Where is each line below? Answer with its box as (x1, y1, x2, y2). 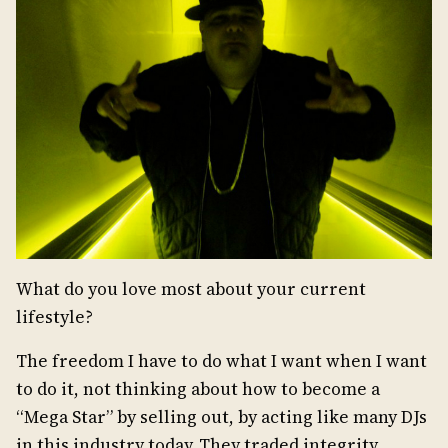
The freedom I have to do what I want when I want (16, 349, 427, 374)
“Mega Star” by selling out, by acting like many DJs (16, 405, 427, 430)
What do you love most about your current (16, 277, 366, 302)
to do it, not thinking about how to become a (16, 377, 380, 402)
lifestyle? (16, 305, 93, 330)
